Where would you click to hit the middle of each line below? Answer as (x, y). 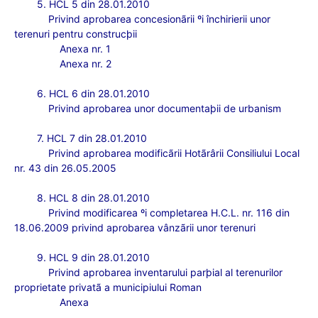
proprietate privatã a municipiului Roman (108, 287)
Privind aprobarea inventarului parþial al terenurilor (165, 272)
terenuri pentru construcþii (76, 34)
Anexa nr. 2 (86, 64)
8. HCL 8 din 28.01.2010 (93, 198)
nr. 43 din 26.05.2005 (65, 168)
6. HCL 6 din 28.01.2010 (93, 93)
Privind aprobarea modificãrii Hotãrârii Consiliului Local (174, 153)
